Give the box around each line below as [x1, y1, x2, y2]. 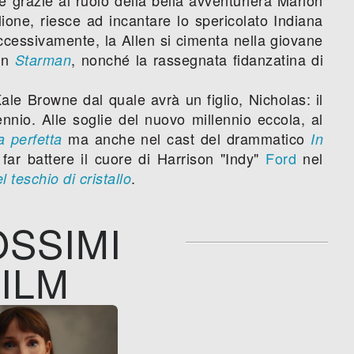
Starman [14, 49, 72, 70]
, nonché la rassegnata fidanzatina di [71, 48, 324, 70]
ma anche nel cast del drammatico [62, 127, 311, 149]
